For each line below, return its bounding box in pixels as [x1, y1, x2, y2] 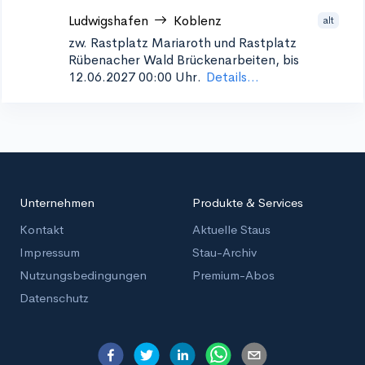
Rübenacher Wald [68, 51, 174, 68]
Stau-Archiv [192, 244, 257, 260]
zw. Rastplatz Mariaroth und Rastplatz [68, 34, 297, 51]
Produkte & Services [192, 195, 303, 210]
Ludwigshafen [68, 12, 148, 29]
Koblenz [174, 12, 222, 29]
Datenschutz [20, 290, 89, 306]
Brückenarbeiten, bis [177, 51, 299, 68]
